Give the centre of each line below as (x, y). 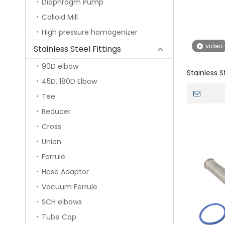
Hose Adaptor (65, 172)
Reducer (56, 112)
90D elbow (60, 67)
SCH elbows (62, 202)
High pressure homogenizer (90, 32)
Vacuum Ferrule (70, 187)
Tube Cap (59, 217)
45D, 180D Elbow (69, 82)
